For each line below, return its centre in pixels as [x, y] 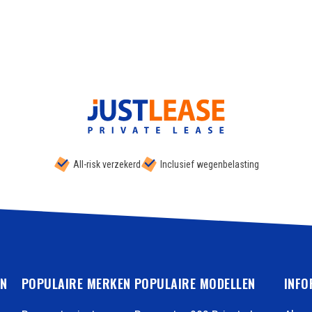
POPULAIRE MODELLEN [195, 284]
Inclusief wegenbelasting [209, 165]
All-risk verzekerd [107, 165]
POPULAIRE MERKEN [76, 284]
